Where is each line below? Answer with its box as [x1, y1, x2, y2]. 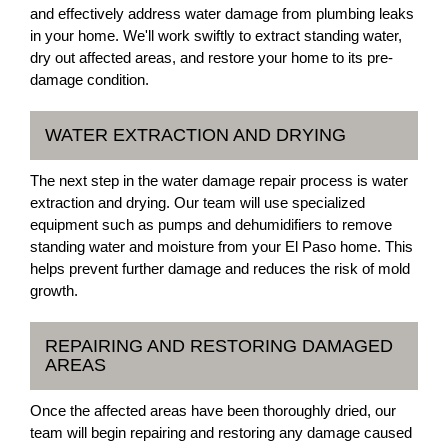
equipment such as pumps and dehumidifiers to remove [30, 216, 392, 233]
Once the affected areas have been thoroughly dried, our [30, 402, 396, 419]
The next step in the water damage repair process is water [30, 172, 408, 189]
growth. [30, 282, 78, 299]
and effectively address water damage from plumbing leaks [30, 5, 414, 22]
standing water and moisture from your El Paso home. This [30, 238, 413, 255]
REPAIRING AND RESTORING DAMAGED [45, 336, 393, 356]
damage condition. [30, 71, 149, 88]
